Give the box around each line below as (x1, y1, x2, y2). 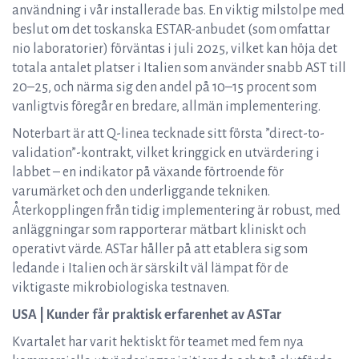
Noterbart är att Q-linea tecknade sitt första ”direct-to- (12, 127, 325, 141)
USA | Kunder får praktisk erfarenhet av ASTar (12, 308, 282, 322)
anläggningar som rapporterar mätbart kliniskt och (12, 223, 306, 237)
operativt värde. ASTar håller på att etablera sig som (12, 242, 308, 256)
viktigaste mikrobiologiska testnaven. (12, 280, 229, 295)
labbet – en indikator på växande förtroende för (12, 165, 284, 179)
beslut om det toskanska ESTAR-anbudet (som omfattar (12, 22, 330, 37)
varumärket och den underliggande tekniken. (12, 184, 270, 199)
